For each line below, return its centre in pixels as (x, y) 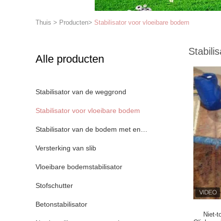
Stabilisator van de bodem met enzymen (98, 129)
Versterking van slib (66, 148)
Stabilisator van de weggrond (81, 92)
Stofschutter (54, 185)
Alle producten (70, 59)
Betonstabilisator (61, 204)
